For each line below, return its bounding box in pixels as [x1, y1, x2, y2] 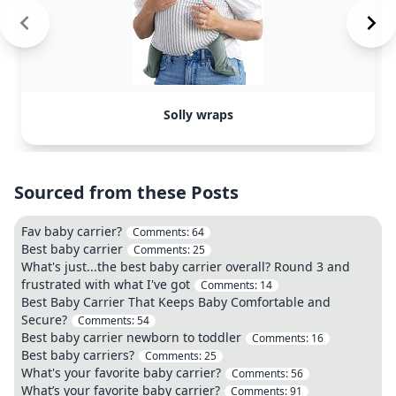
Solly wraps [163, 106, 233, 123]
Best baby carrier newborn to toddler [21, 329, 241, 346]
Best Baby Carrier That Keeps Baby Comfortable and [21, 293, 331, 310]
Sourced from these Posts [14, 180, 239, 204]
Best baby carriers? [21, 346, 138, 363]
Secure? [21, 311, 67, 328]
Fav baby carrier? [21, 223, 122, 240]
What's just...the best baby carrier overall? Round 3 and [21, 258, 350, 275]
